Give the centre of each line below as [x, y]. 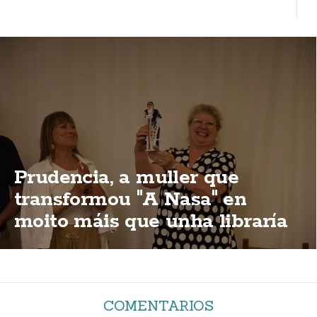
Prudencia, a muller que [127, 178]
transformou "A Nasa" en [131, 200]
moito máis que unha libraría [151, 222]
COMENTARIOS [158, 306]
